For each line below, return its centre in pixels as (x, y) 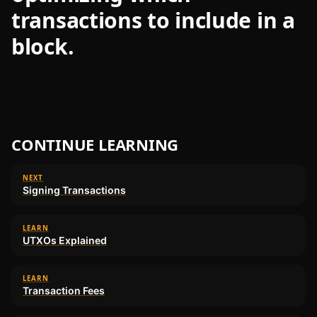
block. (43, 46)
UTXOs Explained (65, 240)
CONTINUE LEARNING (95, 144)
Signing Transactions (74, 190)
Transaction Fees (64, 290)
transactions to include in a (153, 20)
